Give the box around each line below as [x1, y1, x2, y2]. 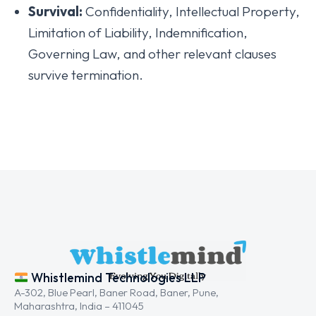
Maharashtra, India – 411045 [14, 299, 144, 313]
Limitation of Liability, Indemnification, [28, 24, 248, 41]
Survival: [28, 3, 83, 20]
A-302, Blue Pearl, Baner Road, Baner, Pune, [14, 286, 219, 300]
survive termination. [28, 66, 143, 83]
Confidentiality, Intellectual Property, [83, 3, 300, 20]
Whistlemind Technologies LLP [28, 269, 207, 286]
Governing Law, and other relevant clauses [28, 45, 276, 62]
